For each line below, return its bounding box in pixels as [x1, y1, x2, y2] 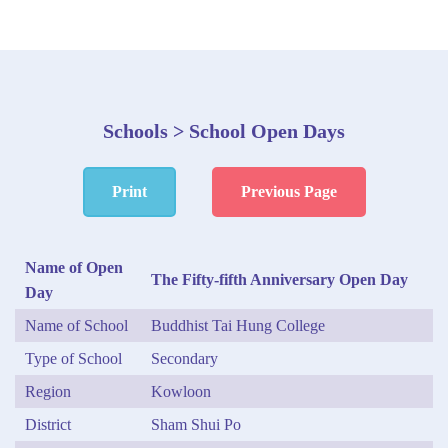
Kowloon [151, 383, 211, 400]
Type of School [25, 350, 122, 367]
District [25, 416, 71, 433]
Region [25, 383, 71, 400]
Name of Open [25, 259, 123, 276]
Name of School [25, 317, 128, 334]
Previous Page [240, 183, 337, 200]
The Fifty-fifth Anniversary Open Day [151, 271, 408, 288]
